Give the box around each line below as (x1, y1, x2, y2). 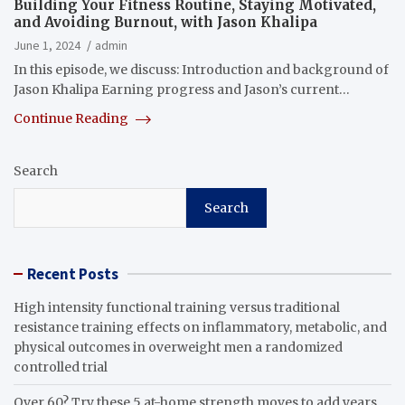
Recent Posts (27, 264, 118, 285)
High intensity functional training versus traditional (14, 299, 340, 316)
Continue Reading (14, 110, 131, 127)
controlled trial (14, 359, 108, 376)
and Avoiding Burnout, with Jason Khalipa (14, 14, 317, 32)
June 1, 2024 (14, 37, 80, 54)
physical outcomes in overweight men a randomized (14, 339, 343, 356)
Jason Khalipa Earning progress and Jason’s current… (14, 81, 350, 99)
